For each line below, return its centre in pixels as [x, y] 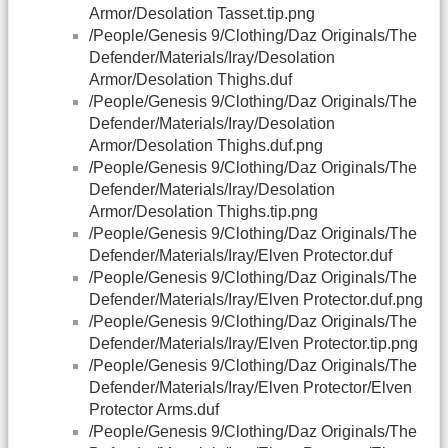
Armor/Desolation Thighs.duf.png [206, 146]
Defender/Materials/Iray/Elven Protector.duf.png [256, 300]
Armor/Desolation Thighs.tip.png [203, 212]
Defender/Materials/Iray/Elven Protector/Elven [250, 388]
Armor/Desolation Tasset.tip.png [202, 14]
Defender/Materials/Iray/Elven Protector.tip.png [253, 344]
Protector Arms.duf [154, 410]
